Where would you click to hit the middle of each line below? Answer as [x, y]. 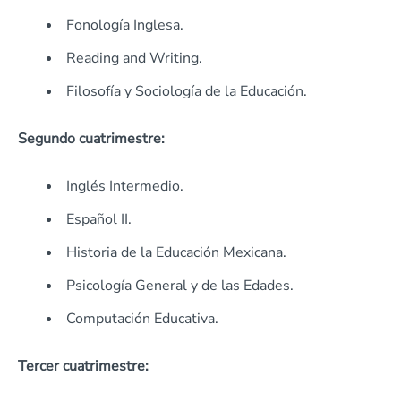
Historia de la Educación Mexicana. [176, 253]
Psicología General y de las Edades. [180, 286]
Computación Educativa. [142, 319]
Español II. [99, 220]
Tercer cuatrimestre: [83, 367]
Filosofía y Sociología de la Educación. [187, 92]
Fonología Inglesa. [125, 26]
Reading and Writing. [134, 59]
